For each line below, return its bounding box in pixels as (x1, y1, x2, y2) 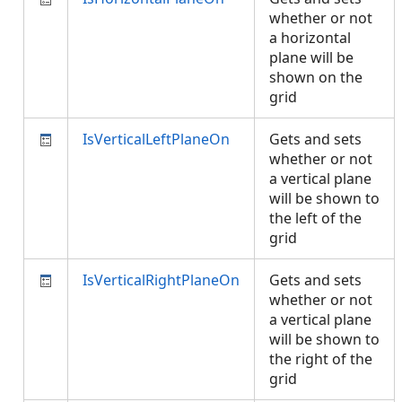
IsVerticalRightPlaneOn (83, 270, 240, 290)
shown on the (269, 67, 363, 87)
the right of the (269, 349, 372, 369)
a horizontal (269, 28, 351, 48)
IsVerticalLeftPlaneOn (83, 129, 230, 149)
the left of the (269, 208, 362, 228)
